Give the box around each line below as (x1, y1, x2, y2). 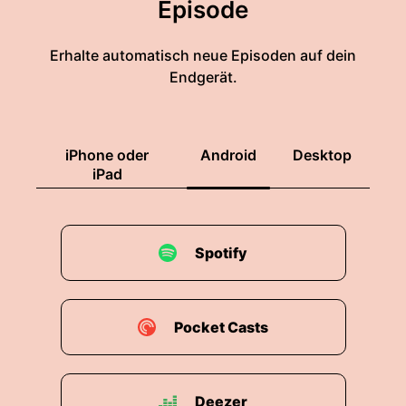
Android (200, 146, 256, 164)
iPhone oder (65, 146, 149, 164)
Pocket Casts (174, 318, 268, 336)
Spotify (195, 244, 247, 262)
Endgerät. (169, 68, 237, 86)
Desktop (293, 146, 352, 164)
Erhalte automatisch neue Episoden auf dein (50, 46, 356, 64)
